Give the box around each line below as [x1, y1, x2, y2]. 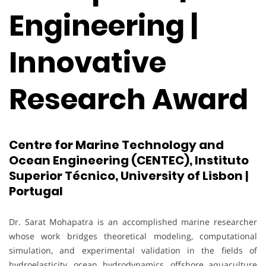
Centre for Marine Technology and [9, 137, 224, 154]
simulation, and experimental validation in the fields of [9, 244, 257, 256]
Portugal [9, 183, 63, 200]
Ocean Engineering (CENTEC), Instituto [9, 152, 249, 169]
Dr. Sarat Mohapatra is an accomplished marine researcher [9, 216, 257, 227]
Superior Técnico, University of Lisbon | [9, 167, 248, 185]
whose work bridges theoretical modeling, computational [9, 230, 257, 242]
